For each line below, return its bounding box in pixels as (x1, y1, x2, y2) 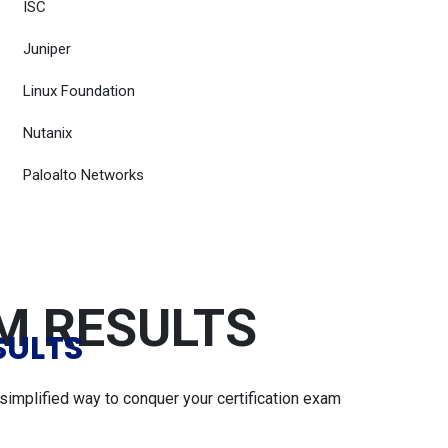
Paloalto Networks (23, 166, 144, 184)
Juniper (23, 40, 71, 58)
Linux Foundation (23, 82, 135, 100)
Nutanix (23, 124, 72, 142)
